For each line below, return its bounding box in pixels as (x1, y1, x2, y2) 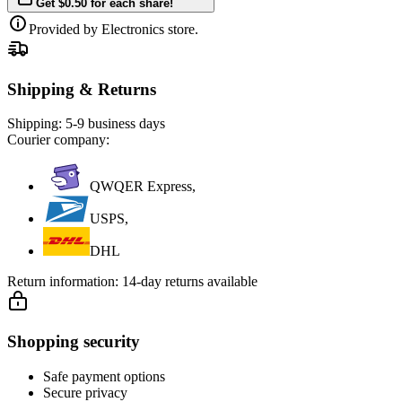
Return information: (7, 274, 122, 290)
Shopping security (7, 332, 140, 352)
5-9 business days (66, 116, 165, 132)
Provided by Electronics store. (29, 21, 198, 37)
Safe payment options (43, 368, 165, 384)
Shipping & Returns (7, 79, 156, 99)
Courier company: (7, 132, 109, 148)
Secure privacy (43, 384, 127, 400)
